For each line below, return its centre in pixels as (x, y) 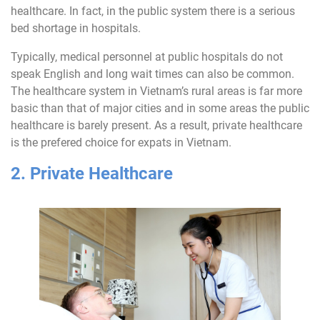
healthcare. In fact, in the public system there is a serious (153, 11)
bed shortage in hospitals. (76, 28)
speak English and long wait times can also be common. (152, 74)
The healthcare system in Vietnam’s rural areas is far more (156, 91)
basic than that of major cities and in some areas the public (160, 108)
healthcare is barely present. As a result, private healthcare (156, 125)
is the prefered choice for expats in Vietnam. (121, 142)
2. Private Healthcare (92, 174)
